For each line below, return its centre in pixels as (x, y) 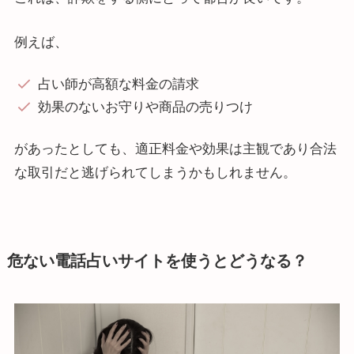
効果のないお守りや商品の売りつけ (145, 107)
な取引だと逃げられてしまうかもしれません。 (155, 172)
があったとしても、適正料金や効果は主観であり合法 (175, 149)
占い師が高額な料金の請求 (118, 85)
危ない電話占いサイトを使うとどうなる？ (157, 260)
